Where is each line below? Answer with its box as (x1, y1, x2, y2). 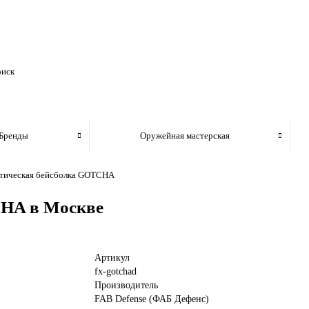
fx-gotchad (94, 266, 137, 277)
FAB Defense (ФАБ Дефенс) (94, 294, 210, 304)
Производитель (94, 280, 159, 290)
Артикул (94, 252, 130, 263)
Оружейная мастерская (139, 130, 230, 141)
